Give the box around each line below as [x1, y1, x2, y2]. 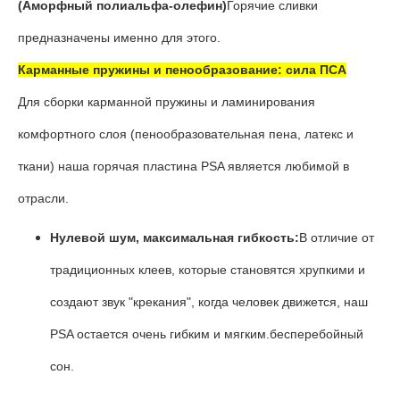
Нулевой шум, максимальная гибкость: [50, 230, 299, 245]
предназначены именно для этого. [18, 30, 221, 45]
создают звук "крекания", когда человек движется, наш [50, 295, 368, 309]
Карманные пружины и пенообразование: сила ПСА [18, 62, 346, 77]
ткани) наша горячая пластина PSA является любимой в [18, 159, 349, 173]
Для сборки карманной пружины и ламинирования [18, 95, 315, 109]
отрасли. [18, 191, 69, 205]
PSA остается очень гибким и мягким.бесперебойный [50, 327, 363, 341]
